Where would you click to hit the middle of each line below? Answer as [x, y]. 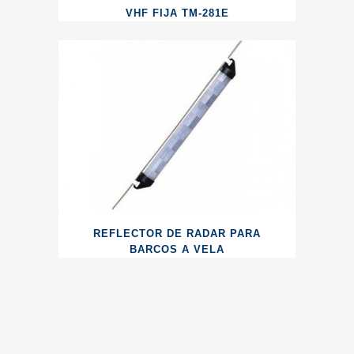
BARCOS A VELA [177, 249]
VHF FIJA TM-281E [177, 13]
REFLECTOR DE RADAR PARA [177, 233]
